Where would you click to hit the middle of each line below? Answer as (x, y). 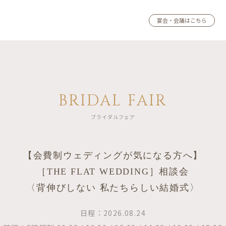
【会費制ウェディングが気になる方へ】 (113, 155)
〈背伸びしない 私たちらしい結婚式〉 (113, 188)
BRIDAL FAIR (113, 101)
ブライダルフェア (113, 117)
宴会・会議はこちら (182, 20)
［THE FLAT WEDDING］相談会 (113, 172)
